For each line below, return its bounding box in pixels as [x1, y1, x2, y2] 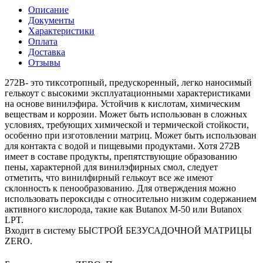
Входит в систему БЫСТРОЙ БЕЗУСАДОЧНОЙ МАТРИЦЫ [5, 225, 252, 235]
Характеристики [28, 25, 95, 36]
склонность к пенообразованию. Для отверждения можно [5, 183, 236, 193]
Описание [28, 4, 69, 15]
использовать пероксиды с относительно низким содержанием [5, 193, 257, 204]
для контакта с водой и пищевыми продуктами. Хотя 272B [5, 140, 240, 151]
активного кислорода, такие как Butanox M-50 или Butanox [5, 204, 242, 214]
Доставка [28, 46, 65, 57]
